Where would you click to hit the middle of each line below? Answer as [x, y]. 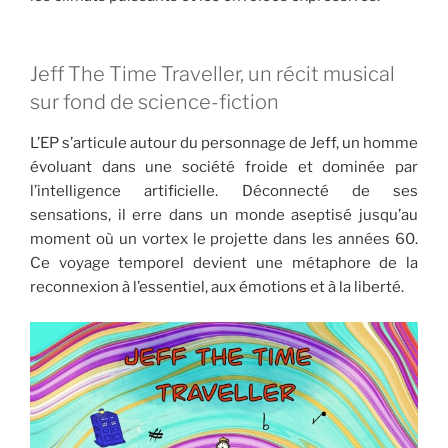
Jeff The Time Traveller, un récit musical [212, 74]
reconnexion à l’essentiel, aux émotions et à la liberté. [217, 287]
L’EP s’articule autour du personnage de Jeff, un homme [224, 143]
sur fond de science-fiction [154, 102]
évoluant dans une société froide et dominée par [224, 167]
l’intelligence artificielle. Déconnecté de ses [224, 191]
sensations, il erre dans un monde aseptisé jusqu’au [224, 215]
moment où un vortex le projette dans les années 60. [224, 239]
